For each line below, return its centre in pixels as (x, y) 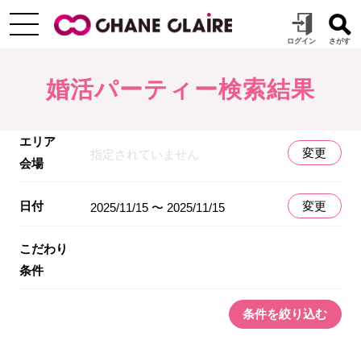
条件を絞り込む (285, 314)
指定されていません (144, 154)
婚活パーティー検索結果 (180, 90)
